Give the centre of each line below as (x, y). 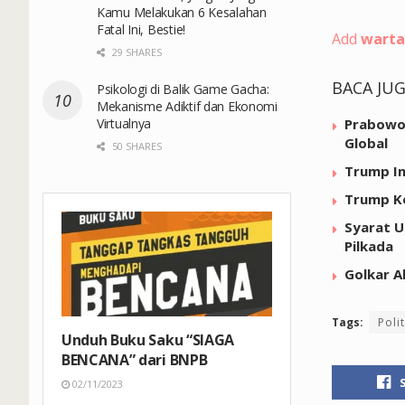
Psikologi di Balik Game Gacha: (183, 89)
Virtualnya (124, 123)
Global (366, 142)
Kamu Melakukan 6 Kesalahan (182, 12)
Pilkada (369, 245)
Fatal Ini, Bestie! (141, 29)
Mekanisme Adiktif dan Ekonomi (187, 106)
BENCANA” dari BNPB (135, 360)
